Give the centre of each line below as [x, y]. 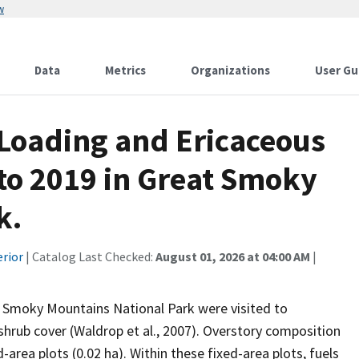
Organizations [230, 70]
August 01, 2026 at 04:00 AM [233, 256]
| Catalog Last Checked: [89, 256]
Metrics [125, 70]
